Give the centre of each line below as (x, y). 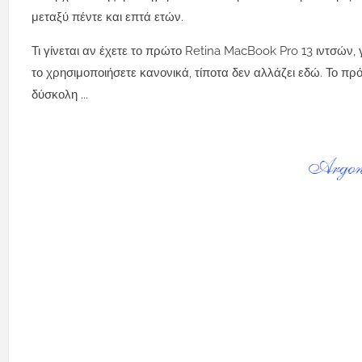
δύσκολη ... (60, 95)
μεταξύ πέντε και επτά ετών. (107, 17)
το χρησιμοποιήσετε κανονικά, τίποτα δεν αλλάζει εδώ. (179, 73)
